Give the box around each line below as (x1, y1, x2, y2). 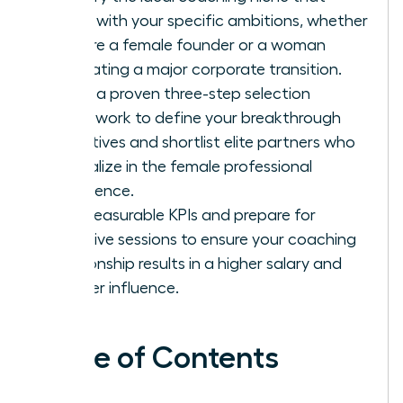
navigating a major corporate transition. (51, 60, 342, 77)
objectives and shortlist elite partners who (51, 133, 355, 150)
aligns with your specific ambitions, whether (51, 12, 368, 29)
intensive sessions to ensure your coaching (51, 230, 356, 247)
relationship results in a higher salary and (51, 255, 342, 272)
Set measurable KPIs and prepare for (51, 206, 316, 223)
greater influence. (51, 279, 179, 296)
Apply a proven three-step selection (51, 85, 310, 102)
